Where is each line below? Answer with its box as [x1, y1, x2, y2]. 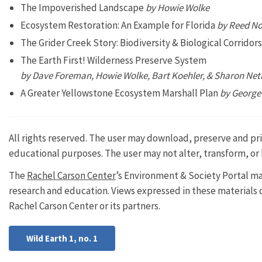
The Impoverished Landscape [20, 1, 144, 14]
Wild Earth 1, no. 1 [26, 233, 98, 244]
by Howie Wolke [144, 1, 209, 14]
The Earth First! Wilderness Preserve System [20, 54, 206, 67]
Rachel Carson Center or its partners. [9, 199, 160, 212]
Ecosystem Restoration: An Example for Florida [20, 19, 215, 32]
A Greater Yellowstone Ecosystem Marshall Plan [20, 87, 218, 99]
